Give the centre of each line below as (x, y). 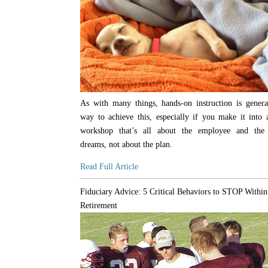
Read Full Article (109, 167)
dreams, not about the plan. (127, 145)
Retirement (99, 206)
